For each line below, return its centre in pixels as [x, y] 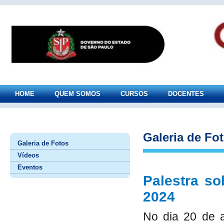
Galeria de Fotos [43, 143]
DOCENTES [186, 94]
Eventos [30, 167]
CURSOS [134, 94]
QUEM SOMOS [77, 94]
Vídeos [28, 155]
